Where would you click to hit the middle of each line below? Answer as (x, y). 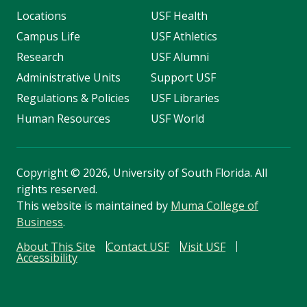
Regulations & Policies (73, 98)
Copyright (44, 172)
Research (40, 57)
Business (40, 222)
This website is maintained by (94, 205)
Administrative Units (69, 77)
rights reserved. (57, 189)
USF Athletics (184, 36)
